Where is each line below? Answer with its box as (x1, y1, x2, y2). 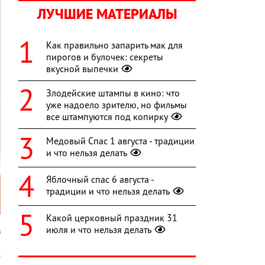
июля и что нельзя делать (46, 224, 151, 236)
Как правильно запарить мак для (46, 39, 183, 51)
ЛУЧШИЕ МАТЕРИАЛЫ (37, 5, 177, 24)
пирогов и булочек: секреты (46, 51, 163, 63)
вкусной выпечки (46, 63, 118, 75)
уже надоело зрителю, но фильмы (46, 99, 187, 111)
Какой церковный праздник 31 (46, 212, 177, 224)
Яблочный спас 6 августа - (46, 173, 154, 186)
